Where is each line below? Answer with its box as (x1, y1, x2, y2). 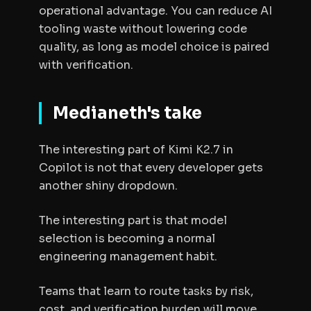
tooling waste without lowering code (39, 22, 247, 36)
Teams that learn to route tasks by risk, (39, 284, 253, 299)
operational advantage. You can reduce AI (39, 3, 272, 18)
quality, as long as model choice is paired (39, 40, 269, 54)
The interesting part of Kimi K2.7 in (39, 142, 233, 157)
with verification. (39, 58, 133, 72)
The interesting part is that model (39, 213, 227, 228)
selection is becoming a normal (39, 231, 215, 246)
